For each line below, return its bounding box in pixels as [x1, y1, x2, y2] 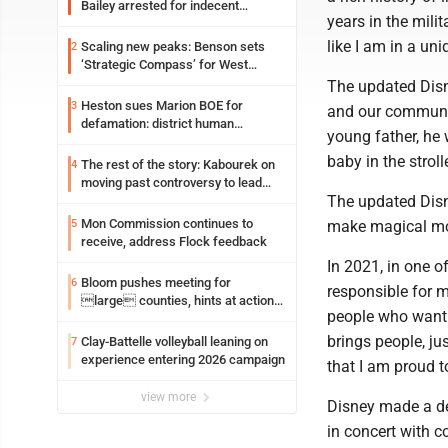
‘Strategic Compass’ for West [81, 57, 248, 72]
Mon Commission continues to [81, 216, 253, 231]
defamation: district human [81, 116, 234, 131]
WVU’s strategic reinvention [81, 193, 238, 208]
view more [141, 390, 199, 404]
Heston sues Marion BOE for [81, 98, 243, 113]
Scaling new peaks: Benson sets [81, 39, 265, 54]
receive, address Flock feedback [81, 234, 267, 249]
